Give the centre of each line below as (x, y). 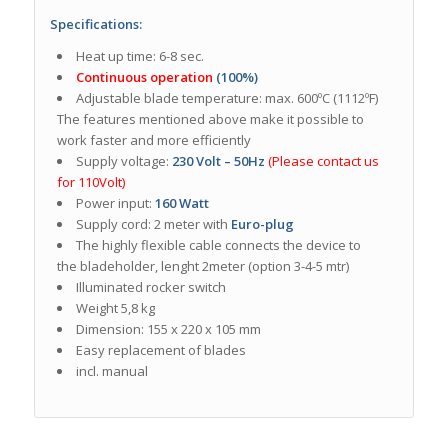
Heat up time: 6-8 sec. (139, 56)
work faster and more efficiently (153, 140)
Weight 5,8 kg (115, 308)
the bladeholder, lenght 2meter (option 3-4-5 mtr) (202, 266)
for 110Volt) (90, 182)
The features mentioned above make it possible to (210, 119)
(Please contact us (323, 161)
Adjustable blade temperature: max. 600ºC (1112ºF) (226, 98)
